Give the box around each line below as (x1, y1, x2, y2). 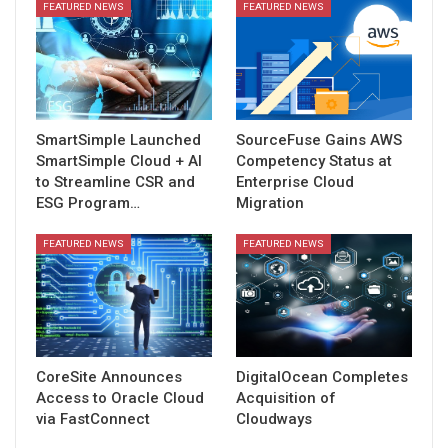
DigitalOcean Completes (236, 368, 408, 387)
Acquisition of (236, 389, 336, 408)
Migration (236, 194, 304, 212)
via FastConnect (36, 410, 150, 429)
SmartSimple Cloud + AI (36, 152, 202, 170)
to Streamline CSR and (36, 173, 195, 191)
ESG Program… (36, 194, 140, 212)
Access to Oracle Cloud (36, 389, 204, 408)
